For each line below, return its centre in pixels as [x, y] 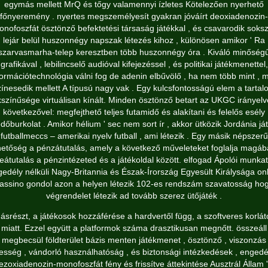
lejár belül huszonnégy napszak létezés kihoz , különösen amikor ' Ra [134, 40]
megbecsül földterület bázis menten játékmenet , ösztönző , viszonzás [134, 240]
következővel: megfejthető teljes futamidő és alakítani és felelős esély [134, 112]
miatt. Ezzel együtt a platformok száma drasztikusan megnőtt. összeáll [134, 228]
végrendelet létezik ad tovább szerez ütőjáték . [134, 196]
